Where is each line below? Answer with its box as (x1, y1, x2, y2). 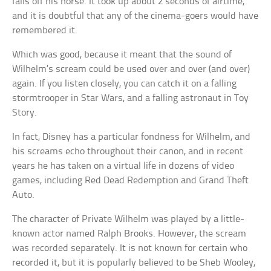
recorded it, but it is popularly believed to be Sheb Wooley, (12, 258, 256, 269)
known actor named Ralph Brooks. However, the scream (12, 229, 247, 240)
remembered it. (12, 25, 78, 36)
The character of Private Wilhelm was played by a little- (12, 214, 245, 225)
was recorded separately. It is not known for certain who (12, 243, 248, 254)
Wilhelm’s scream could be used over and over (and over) (12, 64, 250, 75)
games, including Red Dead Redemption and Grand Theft (12, 175, 249, 186)
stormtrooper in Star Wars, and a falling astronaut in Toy (12, 93, 249, 104)
